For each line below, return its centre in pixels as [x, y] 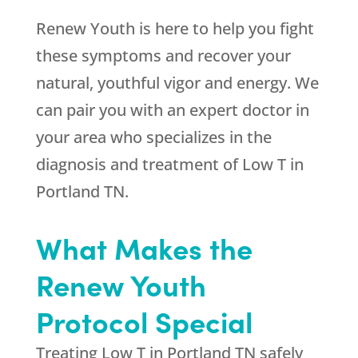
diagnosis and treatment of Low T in [169, 165]
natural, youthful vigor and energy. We [177, 83]
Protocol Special [144, 321]
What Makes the [144, 248]
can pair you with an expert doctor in [172, 110]
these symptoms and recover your [163, 56]
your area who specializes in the [153, 137]
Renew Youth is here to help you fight [175, 29]
